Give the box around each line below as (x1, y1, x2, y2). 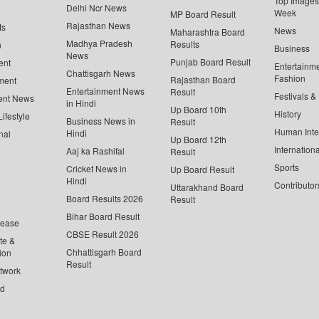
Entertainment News (66, 85, 145, 97)
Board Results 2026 (66, 192, 143, 204)
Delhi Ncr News (66, 1, 127, 14)
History (274, 108, 301, 120)
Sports (274, 161, 299, 173)
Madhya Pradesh (66, 37, 132, 49)
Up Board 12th (170, 133, 226, 145)
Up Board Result (170, 163, 234, 175)
